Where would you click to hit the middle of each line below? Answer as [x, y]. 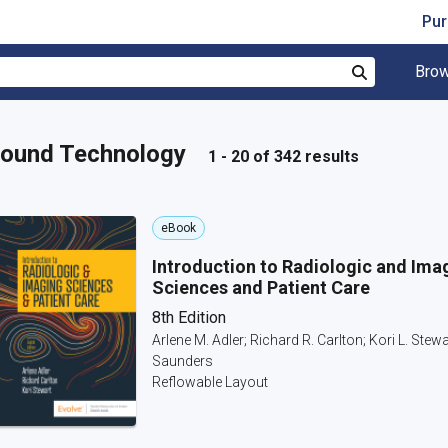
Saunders [182, 361]
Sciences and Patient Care [261, 287]
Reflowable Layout [210, 382]
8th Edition [189, 317]
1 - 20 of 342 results [283, 156]
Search [382, 97]
